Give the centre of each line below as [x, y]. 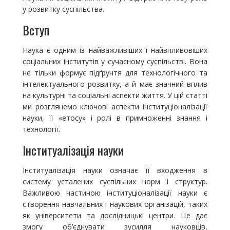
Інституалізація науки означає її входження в [115, 170]
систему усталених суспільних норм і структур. [115, 182]
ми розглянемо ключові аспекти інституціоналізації [115, 107]
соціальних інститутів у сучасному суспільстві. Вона [115, 62]
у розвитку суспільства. [63, 9]
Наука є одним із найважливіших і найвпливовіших [115, 50]
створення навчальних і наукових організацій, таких [115, 204]
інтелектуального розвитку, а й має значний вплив [115, 84]
